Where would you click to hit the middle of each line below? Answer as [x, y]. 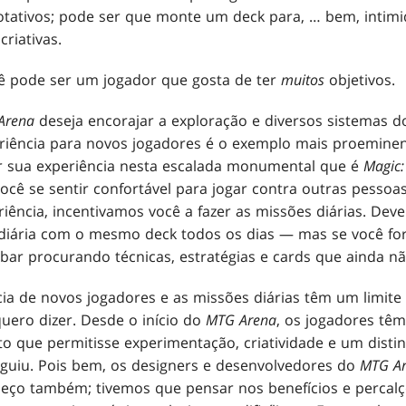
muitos [303, 79]
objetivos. [360, 79]
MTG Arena [241, 319]
